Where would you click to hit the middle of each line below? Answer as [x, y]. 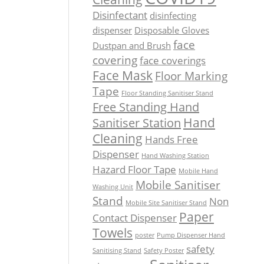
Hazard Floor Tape [134, 170]
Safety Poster [164, 251]
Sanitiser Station [137, 123]
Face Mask [123, 75]
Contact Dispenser [135, 218]
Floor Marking [191, 76]
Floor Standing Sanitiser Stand [167, 93]
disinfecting [173, 16]
